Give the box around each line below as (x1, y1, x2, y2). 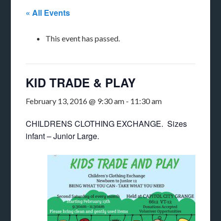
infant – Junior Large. (26, 130, 100, 142)
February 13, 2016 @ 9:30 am (26, 96, 125, 106)
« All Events (26, 7, 71, 18)
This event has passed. (45, 34, 120, 43)
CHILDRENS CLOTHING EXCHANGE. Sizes (26, 118, 187, 129)
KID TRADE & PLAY (26, 74, 136, 91)
